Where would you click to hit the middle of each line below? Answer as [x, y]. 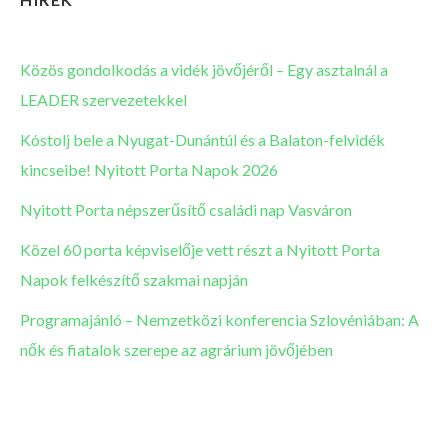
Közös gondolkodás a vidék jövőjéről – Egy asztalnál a [204, 69]
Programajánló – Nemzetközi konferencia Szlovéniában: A [219, 319]
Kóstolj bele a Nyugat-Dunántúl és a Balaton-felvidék [202, 139]
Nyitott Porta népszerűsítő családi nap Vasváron [186, 209]
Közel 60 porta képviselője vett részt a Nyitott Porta [200, 249]
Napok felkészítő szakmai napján [134, 279]
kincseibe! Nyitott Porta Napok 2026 [149, 169]
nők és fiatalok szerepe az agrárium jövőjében [176, 349]
